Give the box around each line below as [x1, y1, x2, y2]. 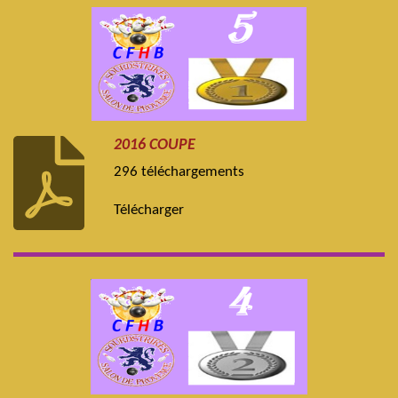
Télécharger [114, 203, 185, 219]
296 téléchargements [114, 165, 245, 180]
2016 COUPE [114, 137, 196, 153]
